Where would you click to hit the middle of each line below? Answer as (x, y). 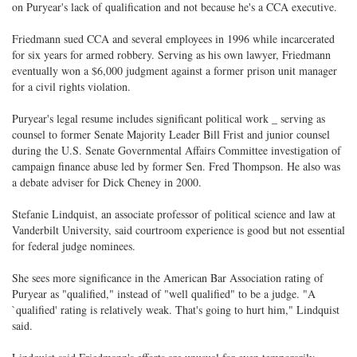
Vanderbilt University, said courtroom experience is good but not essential (178, 230)
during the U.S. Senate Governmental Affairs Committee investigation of (177, 150)
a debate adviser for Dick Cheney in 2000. (107, 182)
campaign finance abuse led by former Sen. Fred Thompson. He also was (176, 166)
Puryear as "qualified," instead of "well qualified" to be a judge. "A (164, 294)
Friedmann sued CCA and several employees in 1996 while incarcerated (173, 39)
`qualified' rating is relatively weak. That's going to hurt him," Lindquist (176, 310)
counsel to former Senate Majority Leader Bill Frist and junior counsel (171, 134)
